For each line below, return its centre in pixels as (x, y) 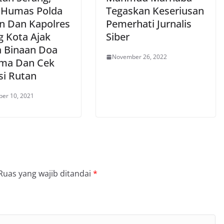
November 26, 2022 (139, 57)
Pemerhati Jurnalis (149, 24)
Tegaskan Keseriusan (155, 11)
